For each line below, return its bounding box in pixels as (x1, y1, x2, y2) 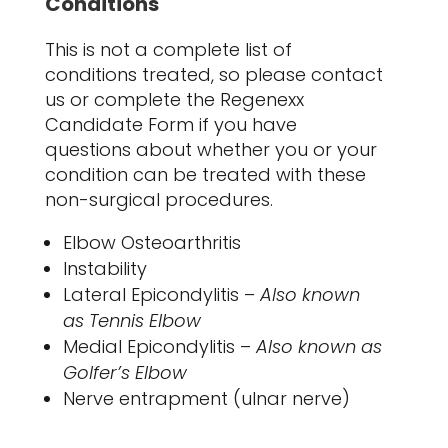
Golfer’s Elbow (62, 360, 187, 386)
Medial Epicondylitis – (62, 334, 256, 360)
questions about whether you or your (44, 137, 377, 163)
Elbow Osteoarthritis (62, 230, 241, 256)
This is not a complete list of (44, 37, 292, 63)
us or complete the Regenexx (44, 87, 304, 113)
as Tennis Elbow (62, 308, 201, 334)
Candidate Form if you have (44, 112, 297, 138)
